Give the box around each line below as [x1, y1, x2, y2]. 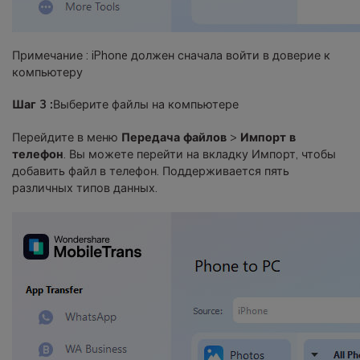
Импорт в [240, 129, 296, 145]
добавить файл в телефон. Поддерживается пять [12, 163, 289, 178]
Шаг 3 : [12, 97, 53, 112]
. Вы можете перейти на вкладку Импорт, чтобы [63, 146, 336, 162]
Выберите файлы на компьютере [53, 97, 239, 112]
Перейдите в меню [12, 129, 121, 145]
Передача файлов [121, 129, 227, 145]
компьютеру [12, 65, 83, 80]
